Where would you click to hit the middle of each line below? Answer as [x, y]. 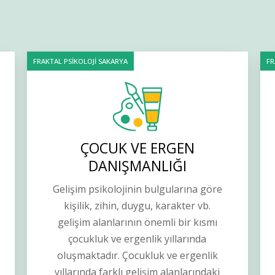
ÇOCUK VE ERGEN [137, 148]
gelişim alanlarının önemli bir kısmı [137, 223]
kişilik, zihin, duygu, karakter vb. [137, 206]
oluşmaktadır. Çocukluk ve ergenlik [137, 256]
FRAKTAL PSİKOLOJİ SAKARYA [80, 61]
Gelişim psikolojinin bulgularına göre [137, 189]
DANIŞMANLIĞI [137, 166]
